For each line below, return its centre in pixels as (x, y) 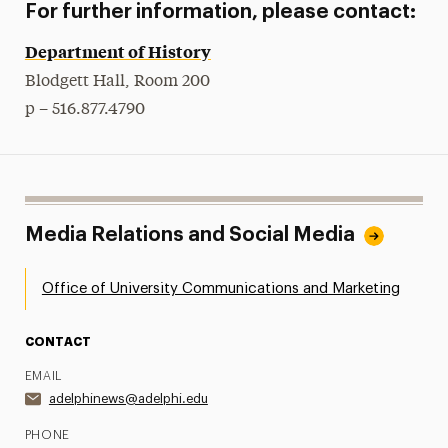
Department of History (117, 50)
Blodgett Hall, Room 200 (117, 81)
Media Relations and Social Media (189, 234)
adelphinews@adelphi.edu (128, 398)
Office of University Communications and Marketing (220, 288)
